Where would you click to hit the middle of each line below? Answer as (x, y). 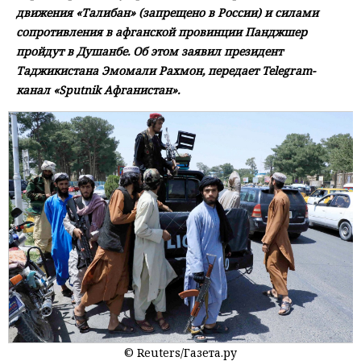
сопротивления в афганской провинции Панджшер (162, 32)
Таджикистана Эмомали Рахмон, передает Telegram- (166, 71)
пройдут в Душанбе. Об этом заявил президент (149, 52)
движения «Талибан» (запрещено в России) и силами (167, 13)
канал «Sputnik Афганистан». (98, 90)
